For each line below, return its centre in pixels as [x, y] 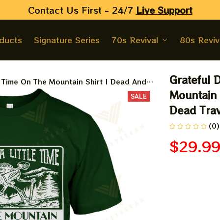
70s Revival [135, 40]
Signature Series [67, 40]
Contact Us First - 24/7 [82, 10]
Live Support [164, 10]
